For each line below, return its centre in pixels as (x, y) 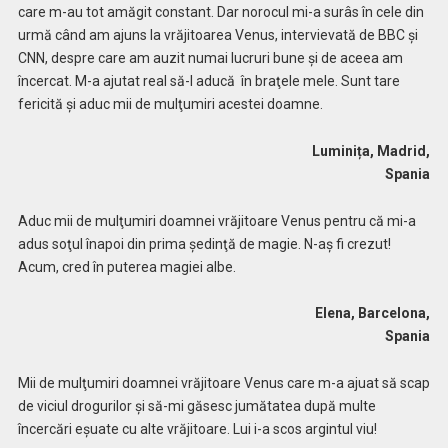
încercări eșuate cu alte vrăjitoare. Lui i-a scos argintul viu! (197, 429)
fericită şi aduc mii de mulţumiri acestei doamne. (170, 104)
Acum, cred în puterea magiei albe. (126, 266)
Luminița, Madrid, (241, 150)
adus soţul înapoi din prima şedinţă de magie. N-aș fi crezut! (204, 243)
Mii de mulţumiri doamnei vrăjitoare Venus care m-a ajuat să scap (223, 383)
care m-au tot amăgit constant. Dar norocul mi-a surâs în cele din (220, 12)
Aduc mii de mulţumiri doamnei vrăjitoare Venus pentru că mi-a (216, 220)
